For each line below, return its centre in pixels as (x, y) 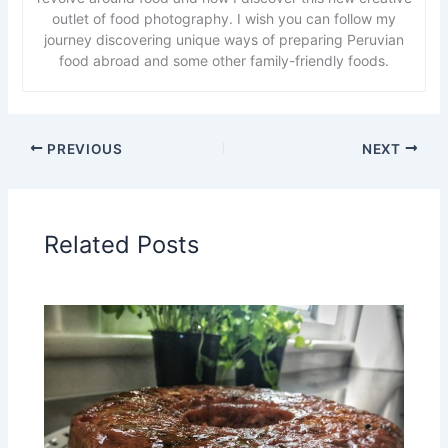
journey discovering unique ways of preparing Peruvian (224, 40)
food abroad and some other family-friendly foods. (224, 61)
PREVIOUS (83, 148)
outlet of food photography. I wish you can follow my (224, 19)
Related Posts (122, 244)
